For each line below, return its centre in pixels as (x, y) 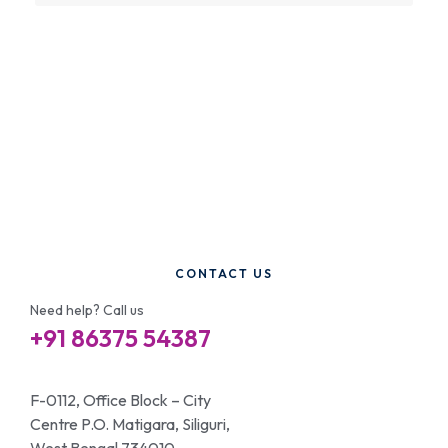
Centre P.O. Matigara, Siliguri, (130, 424)
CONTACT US (224, 274)
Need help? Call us (87, 310)
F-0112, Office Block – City (120, 400)
